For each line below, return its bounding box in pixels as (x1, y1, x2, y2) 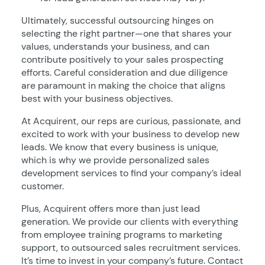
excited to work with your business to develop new (21, 128, 240, 140)
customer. (21, 180, 64, 192)
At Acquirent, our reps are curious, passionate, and (21, 115, 241, 127)
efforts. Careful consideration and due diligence (21, 66, 228, 79)
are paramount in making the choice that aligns (21, 79, 225, 92)
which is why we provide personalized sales (21, 154, 209, 166)
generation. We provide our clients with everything (21, 215, 238, 228)
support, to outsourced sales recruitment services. (21, 241, 240, 254)
